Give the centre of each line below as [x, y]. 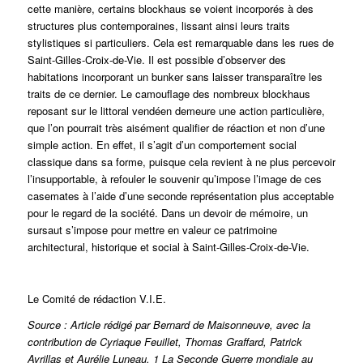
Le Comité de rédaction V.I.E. [96, 299]
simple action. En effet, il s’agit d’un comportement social [162, 145]
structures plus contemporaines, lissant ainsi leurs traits [158, 26]
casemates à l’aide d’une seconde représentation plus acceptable [180, 196]
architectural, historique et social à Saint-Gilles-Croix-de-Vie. [168, 247]
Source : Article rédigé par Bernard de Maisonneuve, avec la [169, 325]
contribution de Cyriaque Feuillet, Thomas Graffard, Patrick [164, 342]
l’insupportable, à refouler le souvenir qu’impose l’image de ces [174, 179]
